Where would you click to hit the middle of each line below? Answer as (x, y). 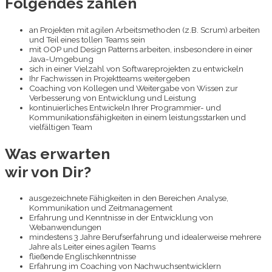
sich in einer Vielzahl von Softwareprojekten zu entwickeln (136, 68)
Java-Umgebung (61, 59)
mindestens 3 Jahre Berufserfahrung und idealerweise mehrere (145, 237)
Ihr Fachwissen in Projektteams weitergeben (110, 78)
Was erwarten (57, 153)
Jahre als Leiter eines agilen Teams (92, 247)
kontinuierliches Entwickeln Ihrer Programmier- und (125, 107)
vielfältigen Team (61, 127)
